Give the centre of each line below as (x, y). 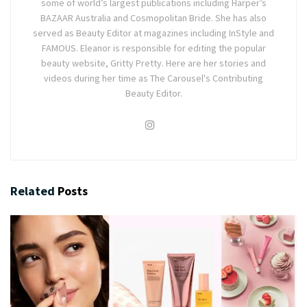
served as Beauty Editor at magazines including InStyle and (153, 33)
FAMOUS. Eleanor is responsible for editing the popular (153, 48)
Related (33, 191)
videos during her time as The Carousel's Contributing (153, 78)
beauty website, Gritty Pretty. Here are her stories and (153, 63)
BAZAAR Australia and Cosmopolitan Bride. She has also (153, 17)
